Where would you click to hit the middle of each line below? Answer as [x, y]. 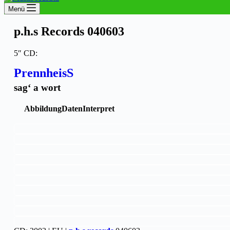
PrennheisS [44, 73]
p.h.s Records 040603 [69, 31]
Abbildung [43, 108]
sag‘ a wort [37, 87]
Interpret [99, 108]
